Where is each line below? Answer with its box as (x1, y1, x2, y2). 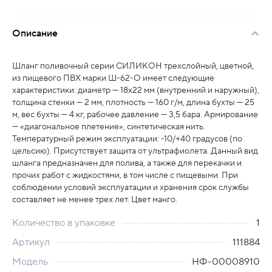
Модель (12, 256, 48, 268)
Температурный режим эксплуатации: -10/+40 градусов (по (12, 134, 242, 144)
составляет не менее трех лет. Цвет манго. (12, 194, 177, 205)
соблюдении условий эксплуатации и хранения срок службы (12, 182, 249, 193)
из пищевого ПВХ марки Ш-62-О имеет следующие (12, 73, 214, 84)
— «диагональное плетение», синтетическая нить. (12, 121, 205, 132)
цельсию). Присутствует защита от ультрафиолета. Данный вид (12, 146, 258, 157)
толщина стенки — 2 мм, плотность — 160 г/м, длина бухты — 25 (12, 97, 254, 108)
